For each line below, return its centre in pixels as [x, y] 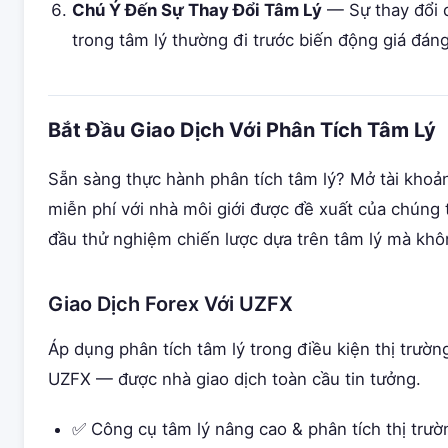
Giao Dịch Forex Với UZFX [170, 304]
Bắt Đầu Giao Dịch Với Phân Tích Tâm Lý [242, 130]
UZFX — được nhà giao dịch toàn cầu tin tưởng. [234, 379]
